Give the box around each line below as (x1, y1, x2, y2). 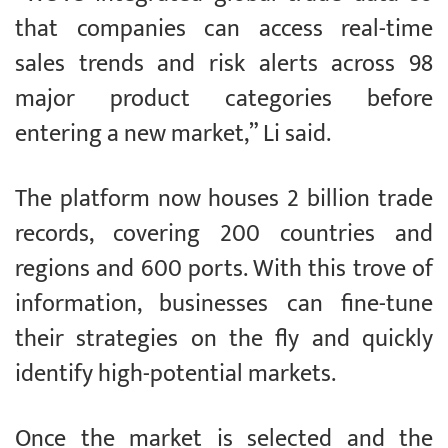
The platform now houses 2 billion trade (15, 179, 433, 220)
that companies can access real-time (15, 9, 433, 50)
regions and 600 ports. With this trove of (15, 249, 433, 290)
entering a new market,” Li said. (15, 114, 336, 155)
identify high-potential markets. (15, 354, 336, 395)
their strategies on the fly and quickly (15, 319, 433, 360)
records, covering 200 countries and (15, 214, 433, 255)
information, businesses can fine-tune (15, 284, 433, 325)
